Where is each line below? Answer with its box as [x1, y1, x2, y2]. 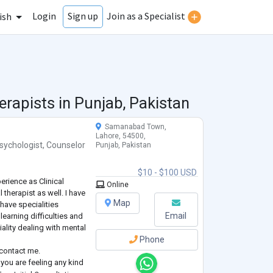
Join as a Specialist [107, 10, 185, 23]
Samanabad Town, [101, 122, 166, 132]
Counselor [46, 140, 86, 151]
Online [104, 180, 129, 190]
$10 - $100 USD [137, 168, 197, 178]
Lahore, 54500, [95, 132, 146, 141]
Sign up [68, 10, 98, 23]
